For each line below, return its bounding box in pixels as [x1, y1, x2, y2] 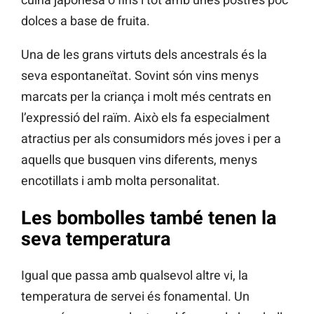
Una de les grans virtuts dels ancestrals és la [21, 47, 267, 62]
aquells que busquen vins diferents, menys [21, 152, 257, 168]
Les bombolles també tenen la [21, 206, 276, 229]
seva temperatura [21, 227, 170, 250]
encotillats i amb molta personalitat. [21, 173, 220, 189]
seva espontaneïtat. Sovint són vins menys [21, 68, 259, 83]
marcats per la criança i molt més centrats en [21, 89, 271, 104]
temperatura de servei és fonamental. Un [21, 289, 250, 304]
